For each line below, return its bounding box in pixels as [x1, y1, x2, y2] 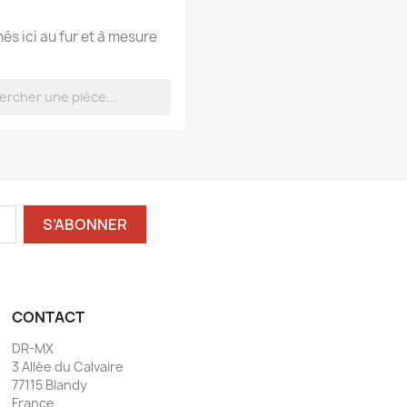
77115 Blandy [11, 375, 87, 393]
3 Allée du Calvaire [11, 357, 124, 375]
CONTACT [11, 306, 84, 327]
